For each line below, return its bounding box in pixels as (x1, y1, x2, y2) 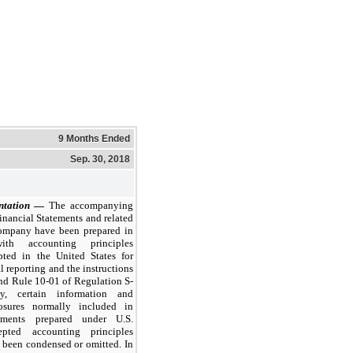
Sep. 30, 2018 (70, 153, 130, 165)
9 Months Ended (58, 132, 130, 144)
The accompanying (49, 199, 134, 211)
